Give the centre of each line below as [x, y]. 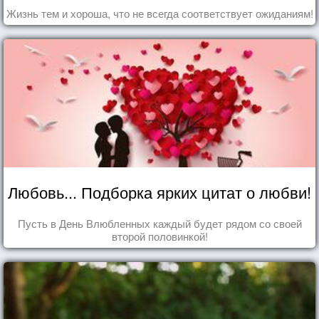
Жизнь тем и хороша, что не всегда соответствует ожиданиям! [159, 13]
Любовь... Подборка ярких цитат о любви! [159, 192]
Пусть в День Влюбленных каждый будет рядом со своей [159, 223]
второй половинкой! [159, 236]
